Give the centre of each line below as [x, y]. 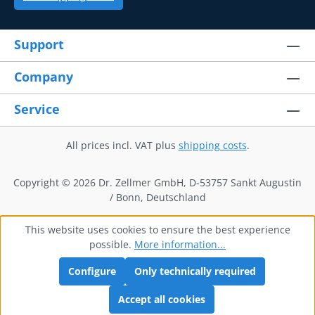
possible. [112, 244]
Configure [92, 271]
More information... [180, 244]
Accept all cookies [162, 299]
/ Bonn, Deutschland [157, 198]
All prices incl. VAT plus [122, 146]
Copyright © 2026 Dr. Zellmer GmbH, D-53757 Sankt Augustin [157, 183]
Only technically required [195, 271]
